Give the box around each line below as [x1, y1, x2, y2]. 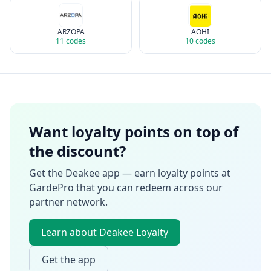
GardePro [29, 181, 74, 194]
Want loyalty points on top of [29, 122, 238, 142]
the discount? [29, 141, 126, 161]
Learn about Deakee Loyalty [41, 226, 168, 239]
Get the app [42, 253, 96, 266]
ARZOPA [57, 27, 85, 37]
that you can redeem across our [74, 181, 223, 194]
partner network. [29, 195, 108, 209]
